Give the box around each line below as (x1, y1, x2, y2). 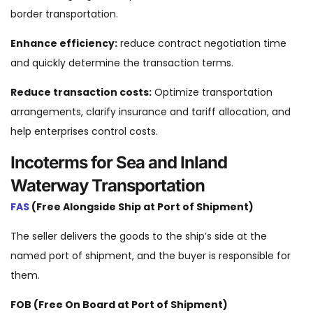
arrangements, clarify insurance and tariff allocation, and (10, 105, 291, 119)
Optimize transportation (152, 85, 272, 100)
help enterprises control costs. (10, 124, 158, 139)
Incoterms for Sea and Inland (10, 152, 227, 173)
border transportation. (10, 7, 118, 22)
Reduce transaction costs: (10, 85, 152, 100)
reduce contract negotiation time (117, 36, 286, 51)
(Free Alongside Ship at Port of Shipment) (29, 200, 254, 214)
